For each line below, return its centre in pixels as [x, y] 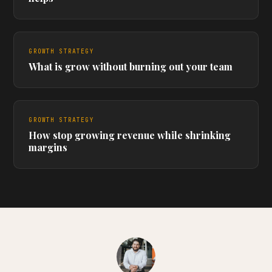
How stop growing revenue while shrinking [130, 135]
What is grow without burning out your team [131, 66]
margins [48, 147]
